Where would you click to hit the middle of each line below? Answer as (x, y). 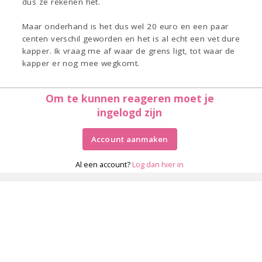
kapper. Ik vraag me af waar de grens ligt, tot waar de (129, 51)
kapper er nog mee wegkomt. (81, 63)
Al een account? (104, 165)
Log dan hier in (158, 165)
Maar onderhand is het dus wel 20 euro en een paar (125, 27)
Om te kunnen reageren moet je (130, 99)
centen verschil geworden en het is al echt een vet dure (131, 39)
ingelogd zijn (130, 113)
